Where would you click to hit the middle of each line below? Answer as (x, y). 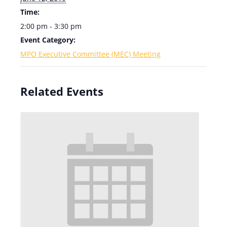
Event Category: (48, 40)
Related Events (62, 91)
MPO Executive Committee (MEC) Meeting (90, 54)
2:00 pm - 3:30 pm (51, 26)
